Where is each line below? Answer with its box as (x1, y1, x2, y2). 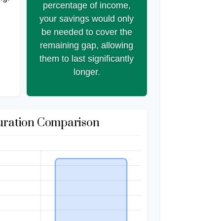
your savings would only (39, 14, 134, 24)
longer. (73, 67, 100, 77)
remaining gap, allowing (40, 40, 134, 51)
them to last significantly (39, 54, 134, 64)
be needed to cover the (41, 27, 132, 37)
